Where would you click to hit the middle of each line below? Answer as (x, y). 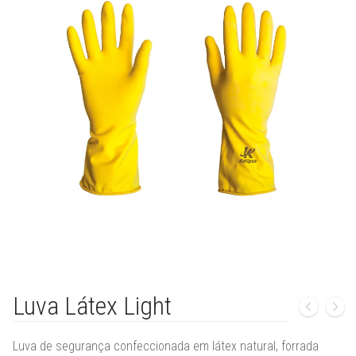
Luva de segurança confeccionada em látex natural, (147, 346)
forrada (300, 346)
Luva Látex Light (92, 306)
